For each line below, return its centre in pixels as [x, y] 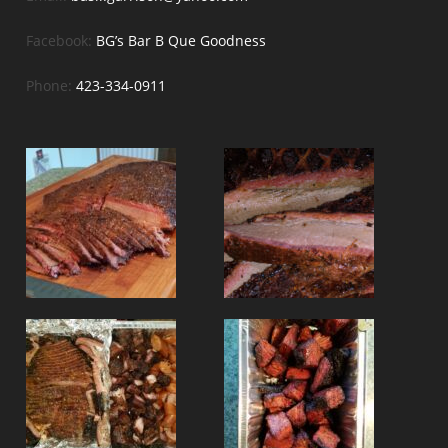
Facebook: [61, 40]
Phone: [51, 85]
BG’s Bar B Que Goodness [181, 40]
